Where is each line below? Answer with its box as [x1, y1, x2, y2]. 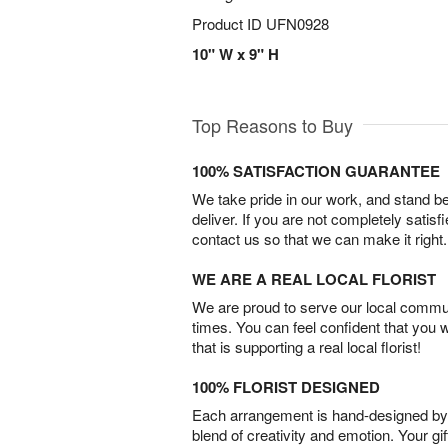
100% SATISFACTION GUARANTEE [192, 160, 440, 183]
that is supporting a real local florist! [192, 336, 421, 358]
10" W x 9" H [192, 43, 279, 65]
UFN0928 [266, 13, 329, 34]
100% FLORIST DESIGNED [192, 376, 380, 399]
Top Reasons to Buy [192, 112, 353, 139]
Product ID [192, 13, 266, 34]
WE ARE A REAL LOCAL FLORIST [192, 268, 436, 291]
